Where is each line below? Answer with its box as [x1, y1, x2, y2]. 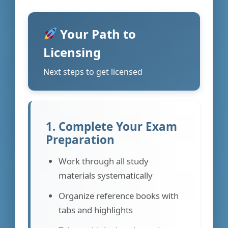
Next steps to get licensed [43, 66, 142, 77]
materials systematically [59, 169, 153, 181]
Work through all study [59, 155, 149, 167]
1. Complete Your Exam [46, 118, 177, 134]
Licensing [43, 43, 101, 61]
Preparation [46, 131, 115, 148]
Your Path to [57, 25, 136, 42]
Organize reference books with [59, 189, 179, 202]
